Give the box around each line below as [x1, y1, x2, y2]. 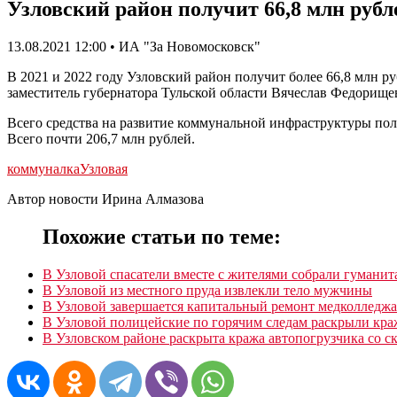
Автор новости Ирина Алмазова [7, 191, 204, 206]
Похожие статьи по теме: [43, 224, 281, 248]
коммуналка [7, 160, 80, 176]
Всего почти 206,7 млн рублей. [7, 130, 195, 146]
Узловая [80, 160, 128, 176]
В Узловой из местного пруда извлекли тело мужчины [43, 282, 372, 298]
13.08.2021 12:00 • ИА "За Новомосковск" [7, 38, 261, 54]
